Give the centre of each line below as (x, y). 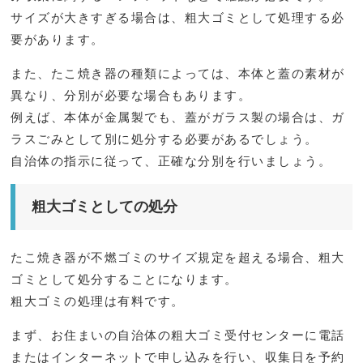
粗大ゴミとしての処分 (105, 207)
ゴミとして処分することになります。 (124, 280)
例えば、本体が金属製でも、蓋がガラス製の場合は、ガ (178, 117)
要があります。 (58, 40)
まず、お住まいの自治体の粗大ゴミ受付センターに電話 (178, 335)
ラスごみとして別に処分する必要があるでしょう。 (164, 139)
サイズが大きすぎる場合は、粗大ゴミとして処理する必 (178, 18)
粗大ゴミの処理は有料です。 (98, 301)
